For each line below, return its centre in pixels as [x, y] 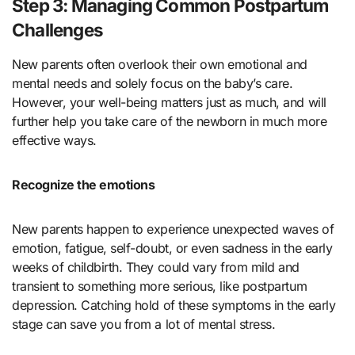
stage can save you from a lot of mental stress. [144, 324]
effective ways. [54, 140]
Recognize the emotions [84, 184]
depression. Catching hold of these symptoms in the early [174, 305]
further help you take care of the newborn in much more [170, 121]
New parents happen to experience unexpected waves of [173, 229]
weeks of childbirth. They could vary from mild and [156, 267]
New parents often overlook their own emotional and [160, 64]
